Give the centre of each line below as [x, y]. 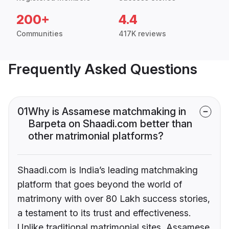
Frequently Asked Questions [103, 69]
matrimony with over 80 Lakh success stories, [114, 199]
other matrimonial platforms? [96, 136]
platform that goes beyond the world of [100, 185]
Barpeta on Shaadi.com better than [110, 124]
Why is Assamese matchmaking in [107, 112]
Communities [40, 34]
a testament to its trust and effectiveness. [104, 213]
